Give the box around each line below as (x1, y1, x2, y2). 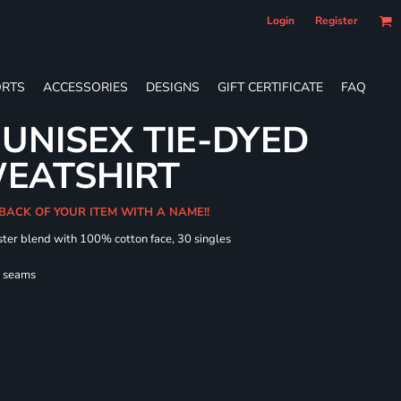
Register (315, 13, 358, 28)
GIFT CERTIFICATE (218, 78, 323, 96)
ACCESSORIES (43, 78, 128, 96)
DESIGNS (146, 78, 200, 96)
